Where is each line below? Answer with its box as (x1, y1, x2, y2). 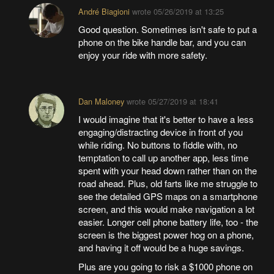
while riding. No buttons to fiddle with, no (78, 138, 237, 151)
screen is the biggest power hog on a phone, (78, 228, 254, 241)
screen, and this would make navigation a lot (78, 202, 254, 215)
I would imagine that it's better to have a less (78, 112, 254, 125)
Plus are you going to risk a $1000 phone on (78, 259, 253, 273)
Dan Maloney (78, 95, 124, 107)
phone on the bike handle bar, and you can (78, 35, 246, 48)
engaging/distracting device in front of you (78, 125, 243, 138)
